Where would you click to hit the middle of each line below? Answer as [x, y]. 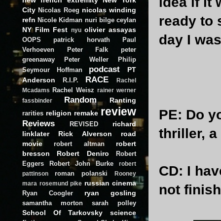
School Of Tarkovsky [63, 212]
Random [80, 99]
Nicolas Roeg [59, 10]
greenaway [38, 59]
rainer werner [117, 90]
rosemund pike [60, 183]
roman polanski [81, 173]
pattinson [35, 173]
